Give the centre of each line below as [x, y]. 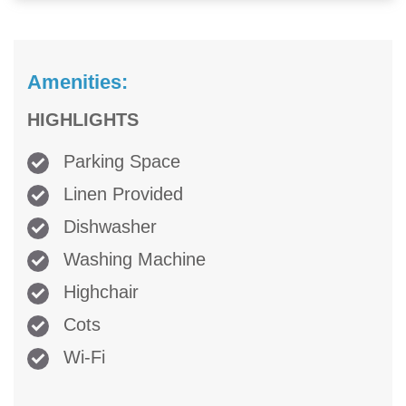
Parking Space [119, 162]
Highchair [98, 292]
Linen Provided [121, 194]
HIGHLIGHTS [83, 120]
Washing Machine [132, 260]
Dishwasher [107, 227]
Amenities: [77, 82]
